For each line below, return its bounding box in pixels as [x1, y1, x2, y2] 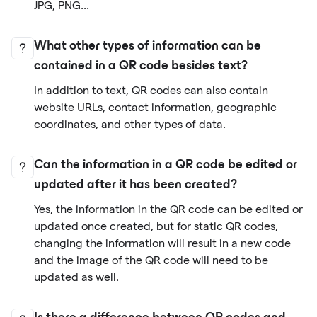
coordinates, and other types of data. [34, 118, 226, 131]
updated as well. [34, 271, 119, 284]
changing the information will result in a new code [34, 237, 291, 250]
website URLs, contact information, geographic [34, 101, 277, 114]
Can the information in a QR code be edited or [34, 160, 297, 172]
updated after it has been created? [34, 180, 237, 192]
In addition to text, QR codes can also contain [34, 84, 268, 97]
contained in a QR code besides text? [34, 61, 248, 73]
